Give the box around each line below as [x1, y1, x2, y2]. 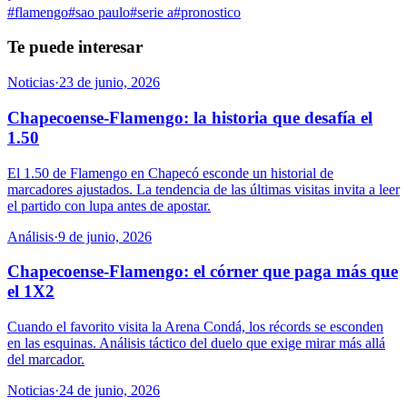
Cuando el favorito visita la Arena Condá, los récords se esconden [7, 319, 383, 335]
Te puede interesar [7, 37, 143, 57]
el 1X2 [7, 282, 55, 302]
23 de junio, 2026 [59, 74, 160, 91]
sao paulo [75, 4, 130, 20]
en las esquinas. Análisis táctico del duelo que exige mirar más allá [7, 335, 385, 352]
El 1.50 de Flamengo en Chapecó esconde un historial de [7, 164, 333, 181]
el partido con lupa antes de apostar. [7, 197, 211, 213]
